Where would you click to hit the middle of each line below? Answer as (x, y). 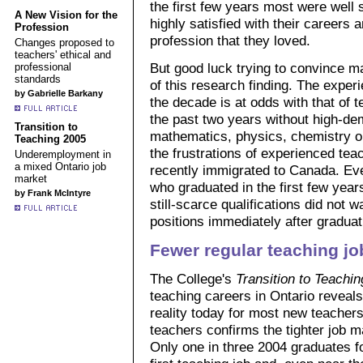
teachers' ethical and (63, 54)
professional (43, 66)
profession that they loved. (230, 41)
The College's (193, 279)
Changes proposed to (64, 42)
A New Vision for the (66, 15)
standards (38, 79)
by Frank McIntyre (55, 192)
